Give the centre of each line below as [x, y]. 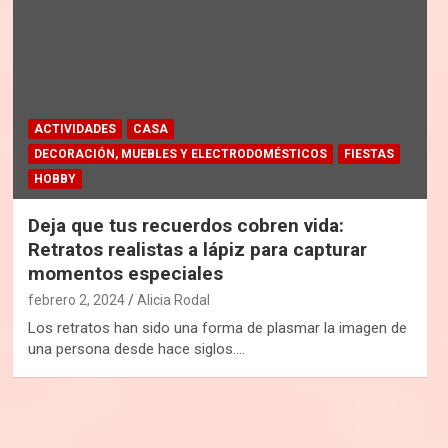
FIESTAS [368, 153]
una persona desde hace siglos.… [136, 348]
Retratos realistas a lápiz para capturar [197, 249]
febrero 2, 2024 [76, 299]
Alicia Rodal [173, 299]
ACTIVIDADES [74, 128]
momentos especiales [125, 273]
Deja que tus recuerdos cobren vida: [185, 225]
